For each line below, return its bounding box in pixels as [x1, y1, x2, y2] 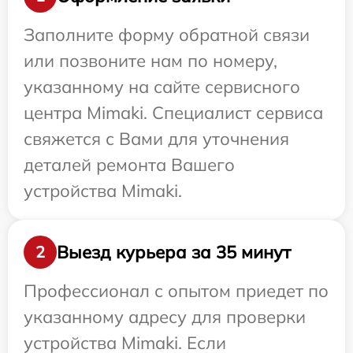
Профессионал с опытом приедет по [24, 280, 329, 303]
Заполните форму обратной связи [24, 24, 310, 46]
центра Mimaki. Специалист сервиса [24, 102, 323, 124]
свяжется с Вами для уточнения [24, 128, 289, 150]
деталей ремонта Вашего [24, 154, 235, 176]
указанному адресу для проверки [24, 306, 306, 329]
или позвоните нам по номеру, [24, 50, 277, 72]
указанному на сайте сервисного [24, 76, 300, 98]
